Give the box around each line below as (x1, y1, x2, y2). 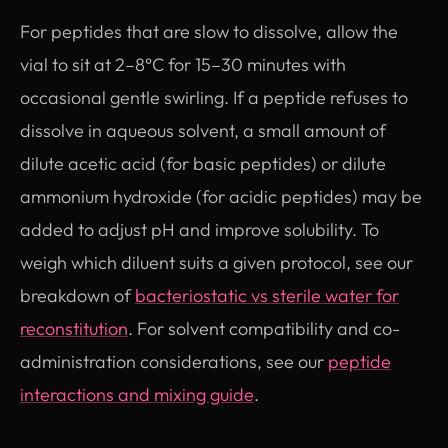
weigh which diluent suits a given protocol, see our (20, 250, 413, 274)
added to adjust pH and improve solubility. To (20, 217, 379, 241)
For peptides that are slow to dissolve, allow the (20, 19, 398, 43)
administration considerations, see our (20, 349, 328, 373)
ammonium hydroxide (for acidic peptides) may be (20, 184, 422, 208)
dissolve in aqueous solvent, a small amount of (20, 118, 386, 142)
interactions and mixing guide (20, 382, 254, 406)
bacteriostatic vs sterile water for (135, 283, 399, 307)
